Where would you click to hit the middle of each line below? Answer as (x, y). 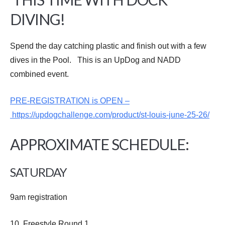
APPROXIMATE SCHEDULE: (99, 144)
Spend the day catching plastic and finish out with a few (108, 46)
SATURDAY (39, 172)
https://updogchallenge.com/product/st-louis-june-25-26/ (110, 115)
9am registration (39, 197)
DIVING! (37, 19)
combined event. (39, 74)
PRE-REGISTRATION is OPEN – (70, 101)
